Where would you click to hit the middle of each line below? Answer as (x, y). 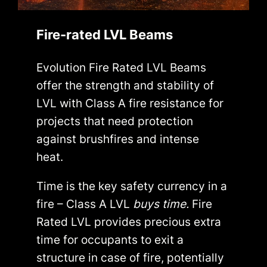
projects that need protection (115, 121)
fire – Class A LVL (83, 204)
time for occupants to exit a (110, 239)
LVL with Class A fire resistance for (130, 103)
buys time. (161, 204)
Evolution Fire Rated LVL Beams (122, 67)
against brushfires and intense (118, 139)
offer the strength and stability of (125, 85)
